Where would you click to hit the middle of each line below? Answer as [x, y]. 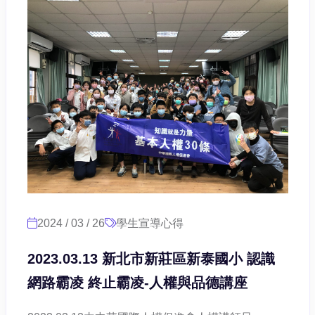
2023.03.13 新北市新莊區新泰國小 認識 [151, 259]
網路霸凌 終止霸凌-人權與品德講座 [137, 283]
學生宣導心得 [149, 224]
